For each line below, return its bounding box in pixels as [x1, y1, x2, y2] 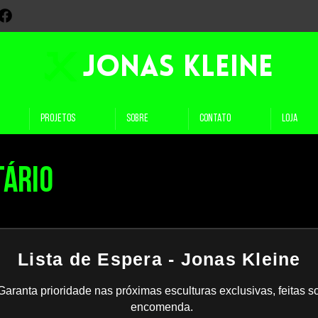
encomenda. [131, 301, 193, 313]
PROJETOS [40, 114, 75, 124]
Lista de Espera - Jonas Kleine [18, 249, 301, 269]
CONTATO [199, 114, 231, 124]
